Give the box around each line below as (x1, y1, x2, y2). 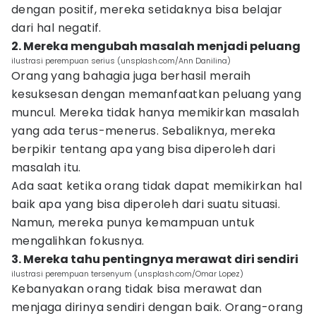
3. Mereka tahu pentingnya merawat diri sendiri (11, 251, 298, 267)
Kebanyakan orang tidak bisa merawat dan (11, 281, 262, 297)
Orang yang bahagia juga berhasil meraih (11, 68, 251, 84)
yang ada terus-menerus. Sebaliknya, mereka (11, 123, 276, 139)
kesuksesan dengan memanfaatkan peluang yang (11, 86, 302, 102)
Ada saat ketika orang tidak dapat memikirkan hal (11, 178, 303, 194)
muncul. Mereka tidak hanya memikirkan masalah (11, 104, 299, 121)
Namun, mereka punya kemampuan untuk (11, 214, 255, 231)
